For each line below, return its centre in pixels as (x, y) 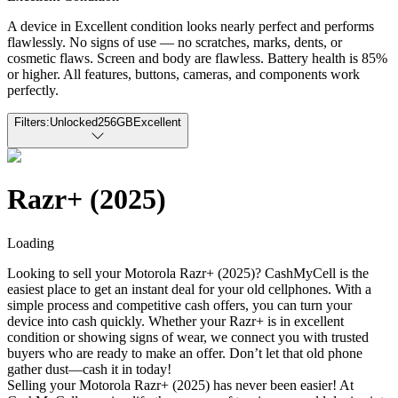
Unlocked (74, 122)
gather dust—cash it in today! (89, 369)
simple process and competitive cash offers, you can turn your (179, 305)
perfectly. (33, 90)
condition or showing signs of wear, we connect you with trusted (188, 337)
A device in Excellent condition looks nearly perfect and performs (191, 26)
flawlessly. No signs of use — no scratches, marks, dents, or (175, 42)
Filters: (32, 122)
